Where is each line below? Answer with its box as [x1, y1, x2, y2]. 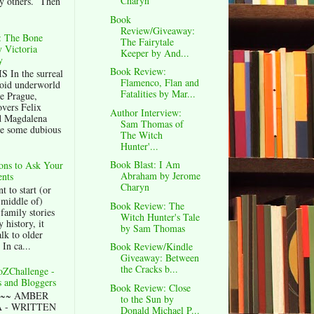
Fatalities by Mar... [120, 87, 196, 101]
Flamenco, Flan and [120, 76, 199, 90]
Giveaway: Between [120, 251, 199, 265]
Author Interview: [109, 105, 182, 119]
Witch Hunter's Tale [120, 210, 200, 224]
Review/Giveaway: [120, 23, 195, 37]
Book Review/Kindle [109, 240, 193, 254]
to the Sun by [120, 292, 174, 306]
